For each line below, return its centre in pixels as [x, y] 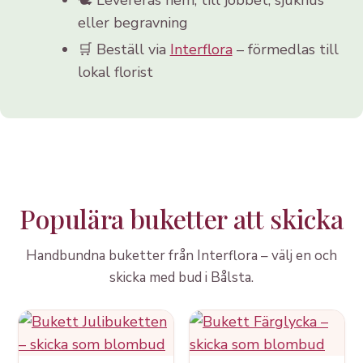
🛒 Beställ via [124, 50]
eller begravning [132, 22]
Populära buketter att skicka [181, 218]
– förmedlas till [285, 50]
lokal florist [115, 73]
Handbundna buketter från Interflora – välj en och [181, 255]
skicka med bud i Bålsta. [181, 277]
